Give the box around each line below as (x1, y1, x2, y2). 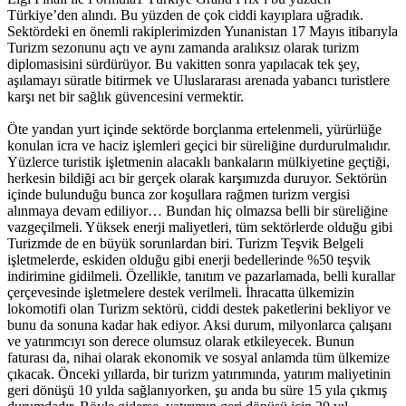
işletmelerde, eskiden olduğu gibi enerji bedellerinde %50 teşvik (7, 252, 371, 268)
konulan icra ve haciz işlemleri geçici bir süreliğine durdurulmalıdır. (7, 138, 391, 154)
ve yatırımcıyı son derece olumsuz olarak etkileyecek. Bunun (7, 333, 354, 350)
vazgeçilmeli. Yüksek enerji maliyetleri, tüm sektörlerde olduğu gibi (7, 219, 392, 236)
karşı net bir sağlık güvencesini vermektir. (7, 89, 244, 105)
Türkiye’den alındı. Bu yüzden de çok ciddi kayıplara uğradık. (7, 7, 363, 24)
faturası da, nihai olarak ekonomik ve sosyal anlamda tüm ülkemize (7, 350, 390, 366)
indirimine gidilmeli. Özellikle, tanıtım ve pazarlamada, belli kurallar (7, 268, 395, 285)
